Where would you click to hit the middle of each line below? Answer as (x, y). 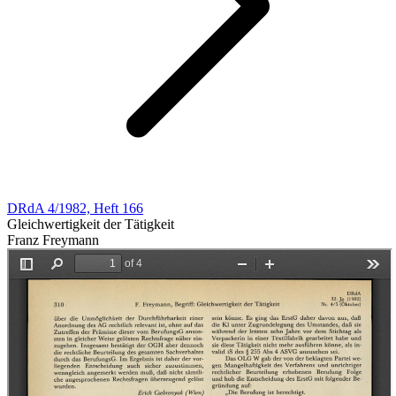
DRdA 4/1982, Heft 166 (75, 208)
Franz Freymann (53, 240)
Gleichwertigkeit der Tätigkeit (91, 224)
